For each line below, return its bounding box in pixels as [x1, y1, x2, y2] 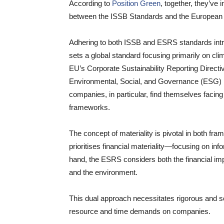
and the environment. [69, 168, 137, 176]
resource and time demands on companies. [69, 207, 210, 215]
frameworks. [69, 103, 110, 111]
